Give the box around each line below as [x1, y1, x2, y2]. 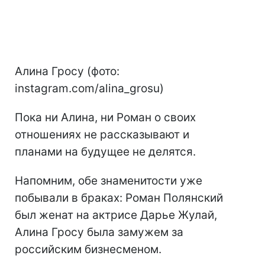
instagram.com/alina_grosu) [15, 81, 164, 95]
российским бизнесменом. [15, 242, 161, 256]
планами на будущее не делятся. [15, 144, 196, 159]
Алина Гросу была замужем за [15, 225, 183, 239]
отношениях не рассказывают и [15, 127, 189, 141]
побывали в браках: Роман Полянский [15, 190, 223, 205]
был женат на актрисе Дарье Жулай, [15, 208, 217, 222]
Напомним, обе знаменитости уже [15, 173, 202, 188]
